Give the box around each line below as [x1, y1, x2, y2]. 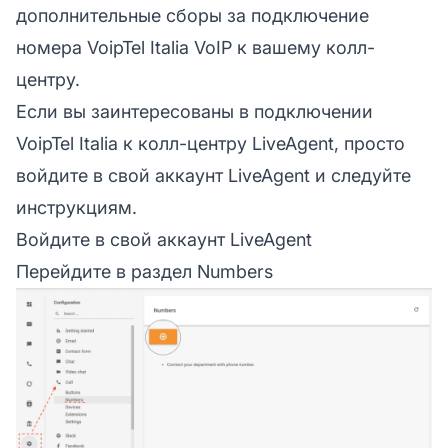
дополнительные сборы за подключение [16, 4, 369, 26]
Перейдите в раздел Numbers [16, 260, 273, 282]
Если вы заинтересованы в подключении [16, 100, 373, 122]
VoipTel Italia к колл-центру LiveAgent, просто [16, 132, 405, 154]
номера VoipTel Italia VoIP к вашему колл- [16, 36, 375, 58]
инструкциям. [16, 196, 137, 218]
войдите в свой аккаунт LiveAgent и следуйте [16, 164, 411, 186]
